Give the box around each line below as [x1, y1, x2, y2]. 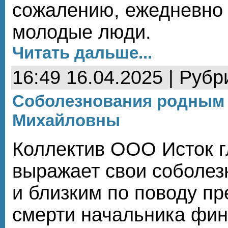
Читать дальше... [12, 43, 152, 62]
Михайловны [12, 110, 120, 130]
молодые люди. [12, 21, 151, 43]
